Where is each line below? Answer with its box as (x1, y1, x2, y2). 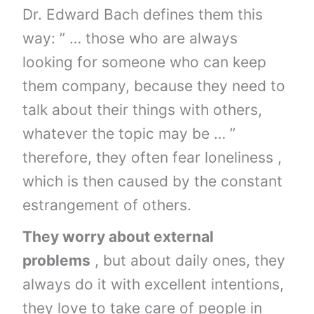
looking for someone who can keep (22, 53, 267, 71)
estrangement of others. (22, 196, 192, 214)
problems (22, 251, 91, 269)
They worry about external (22, 227, 214, 245)
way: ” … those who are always (22, 29, 238, 47)
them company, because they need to (22, 76, 286, 95)
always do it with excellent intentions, (22, 275, 285, 293)
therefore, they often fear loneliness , (22, 148, 282, 166)
